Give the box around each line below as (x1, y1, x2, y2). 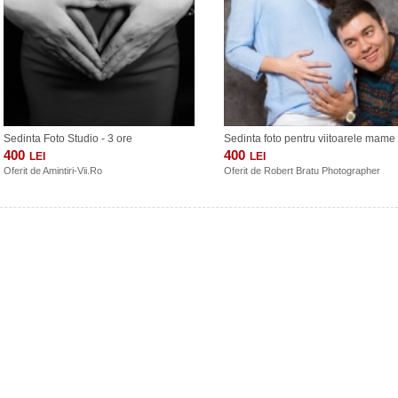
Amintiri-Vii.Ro (43, 165, 102, 176)
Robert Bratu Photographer (264, 165, 380, 176)
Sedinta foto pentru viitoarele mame (224, 132, 395, 145)
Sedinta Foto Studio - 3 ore (4, 132, 132, 145)
